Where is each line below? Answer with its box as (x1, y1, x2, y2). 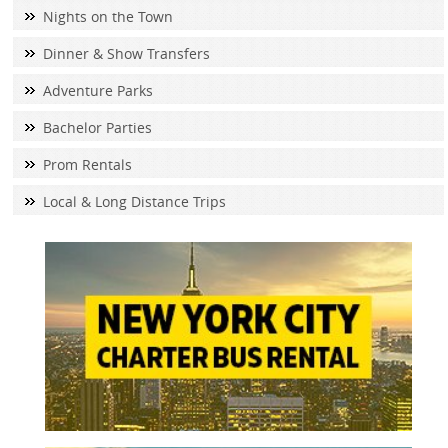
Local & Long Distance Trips (42, 192, 226, 212)
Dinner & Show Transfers (42, 44, 210, 64)
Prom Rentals (42, 155, 132, 175)
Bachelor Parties (42, 118, 152, 138)
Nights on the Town (42, 7, 173, 27)
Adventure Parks (42, 81, 153, 101)
